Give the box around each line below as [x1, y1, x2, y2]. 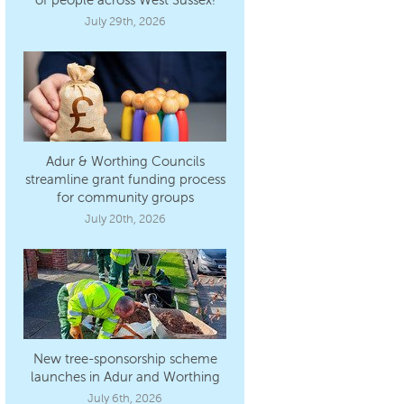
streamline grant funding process [24, 170, 225, 188]
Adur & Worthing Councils [45, 152, 205, 170]
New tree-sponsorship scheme [32, 350, 217, 367]
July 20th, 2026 [84, 211, 166, 226]
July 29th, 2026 [84, 14, 166, 29]
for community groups [56, 188, 194, 206]
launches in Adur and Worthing [30, 368, 220, 385]
